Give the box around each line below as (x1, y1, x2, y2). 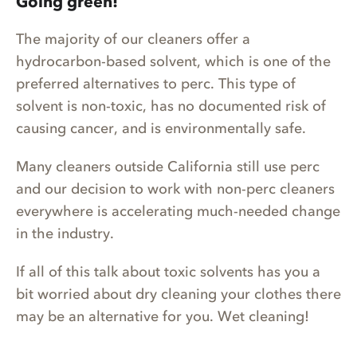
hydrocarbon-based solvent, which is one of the (16, 53, 331, 71)
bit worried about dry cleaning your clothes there (16, 285, 341, 304)
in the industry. (16, 225, 114, 243)
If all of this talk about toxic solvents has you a (16, 263, 320, 281)
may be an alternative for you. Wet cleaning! (16, 308, 309, 326)
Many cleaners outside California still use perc (16, 158, 320, 176)
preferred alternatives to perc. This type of (16, 75, 296, 93)
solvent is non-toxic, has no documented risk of (16, 97, 326, 116)
